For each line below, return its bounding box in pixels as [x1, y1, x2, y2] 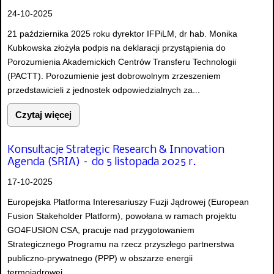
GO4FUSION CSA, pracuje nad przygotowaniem [7, 224, 194, 235]
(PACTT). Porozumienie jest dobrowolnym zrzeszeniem [7, 71, 221, 81]
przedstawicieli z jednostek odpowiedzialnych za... [7, 85, 200, 95]
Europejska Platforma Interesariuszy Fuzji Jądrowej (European [7, 196, 249, 207]
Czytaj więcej [15, 109, 72, 120]
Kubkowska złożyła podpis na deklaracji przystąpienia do [7, 43, 226, 53]
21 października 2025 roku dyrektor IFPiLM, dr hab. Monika [7, 29, 237, 39]
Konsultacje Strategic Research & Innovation [7, 144, 224, 156]
